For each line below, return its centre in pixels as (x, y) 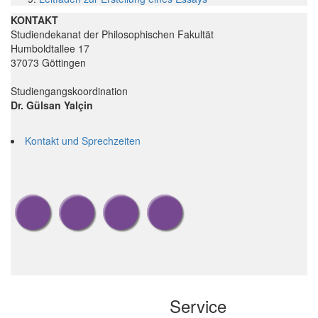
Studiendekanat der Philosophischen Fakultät (112, 34)
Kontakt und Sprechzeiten (83, 140)
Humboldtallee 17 (50, 48)
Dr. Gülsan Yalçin (52, 105)
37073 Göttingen (48, 62)
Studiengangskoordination (69, 91)
